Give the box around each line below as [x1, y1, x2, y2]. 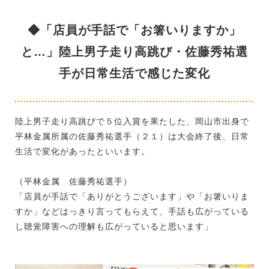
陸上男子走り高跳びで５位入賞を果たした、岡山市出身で [15, 116, 249, 127]
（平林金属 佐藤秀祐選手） [15, 177, 132, 187]
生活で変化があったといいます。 [15, 147, 150, 157]
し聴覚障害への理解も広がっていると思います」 [15, 222, 213, 232]
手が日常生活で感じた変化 [59, 67, 210, 80]
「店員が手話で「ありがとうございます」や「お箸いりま [15, 192, 249, 202]
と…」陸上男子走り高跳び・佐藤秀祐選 [21, 45, 248, 59]
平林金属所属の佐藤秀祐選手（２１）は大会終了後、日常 [15, 131, 249, 142]
